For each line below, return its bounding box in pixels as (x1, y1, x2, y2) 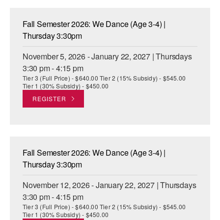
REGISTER (32, 94, 66, 103)
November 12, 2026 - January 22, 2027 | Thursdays (23, 179, 196, 191)
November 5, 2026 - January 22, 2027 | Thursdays (23, 51, 192, 62)
